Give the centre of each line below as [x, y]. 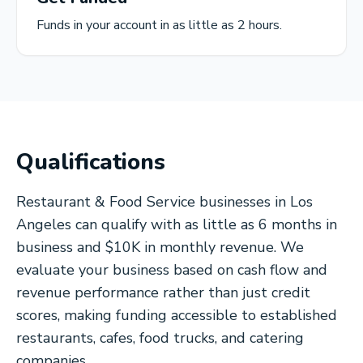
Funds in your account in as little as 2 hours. [159, 25]
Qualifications [91, 162]
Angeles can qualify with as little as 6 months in [177, 224]
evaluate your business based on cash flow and [172, 270]
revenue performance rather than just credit [163, 293]
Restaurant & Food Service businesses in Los [164, 202]
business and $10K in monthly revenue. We [160, 247]
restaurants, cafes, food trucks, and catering [160, 338]
